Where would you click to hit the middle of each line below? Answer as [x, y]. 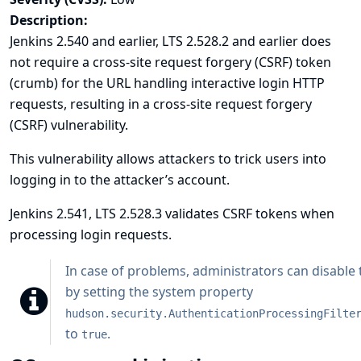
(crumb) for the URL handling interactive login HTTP [167, 83]
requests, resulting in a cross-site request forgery [161, 104]
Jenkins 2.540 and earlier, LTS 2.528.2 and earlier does [170, 41]
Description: [49, 20]
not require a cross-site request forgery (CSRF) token [170, 62]
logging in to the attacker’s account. [120, 180]
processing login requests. [91, 234]
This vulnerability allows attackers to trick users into [168, 159]
